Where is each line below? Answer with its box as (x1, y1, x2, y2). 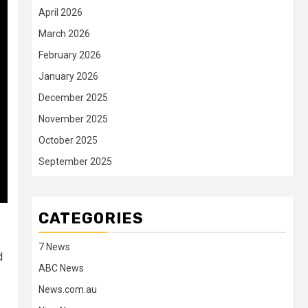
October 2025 (38, 135, 98, 146)
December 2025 (38, 92, 108, 103)
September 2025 (38, 156, 112, 167)
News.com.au (38, 284, 97, 295)
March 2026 (38, 28, 90, 39)
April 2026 (38, 7, 82, 18)
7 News (38, 241, 70, 252)
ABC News (38, 263, 84, 274)
